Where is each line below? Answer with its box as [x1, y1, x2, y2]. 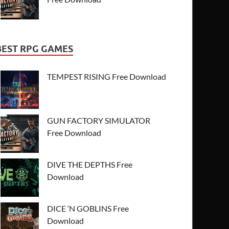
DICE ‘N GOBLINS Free [47, 203, 129, 213]
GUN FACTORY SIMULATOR [47, 115, 151, 125]
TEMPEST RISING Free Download [47, 71, 167, 81]
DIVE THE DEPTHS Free [47, 159, 133, 169]
